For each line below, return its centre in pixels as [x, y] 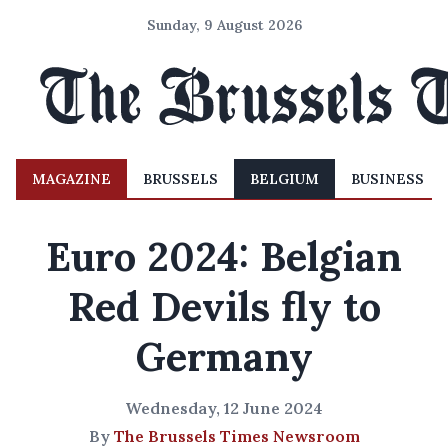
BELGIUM [284, 179]
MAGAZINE [71, 179]
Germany [224, 356]
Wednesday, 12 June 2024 [224, 408]
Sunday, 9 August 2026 [224, 25]
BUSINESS [387, 179]
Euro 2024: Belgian [224, 256]
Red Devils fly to [224, 306]
